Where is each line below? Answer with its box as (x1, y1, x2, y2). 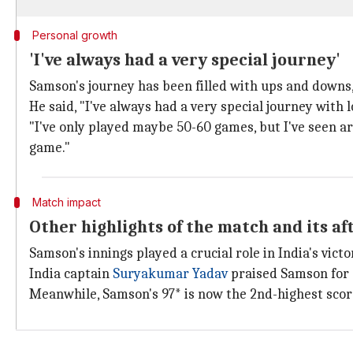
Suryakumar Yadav (113, 266, 228, 282)
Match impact (32, 195, 101, 209)
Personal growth (32, 28, 117, 42)
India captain (29, 266, 113, 282)
